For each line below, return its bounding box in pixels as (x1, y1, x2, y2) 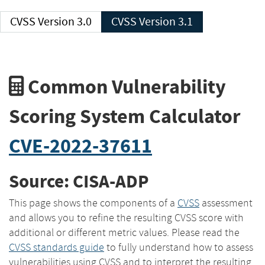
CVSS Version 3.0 (38, 14, 92, 29)
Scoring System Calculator (9, 102, 241, 130)
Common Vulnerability (24, 73, 226, 100)
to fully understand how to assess (104, 240, 253, 254)
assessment (199, 196, 253, 209)
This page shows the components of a (9, 196, 177, 209)
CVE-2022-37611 (9, 132, 152, 159)
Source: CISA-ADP (9, 169, 148, 194)
